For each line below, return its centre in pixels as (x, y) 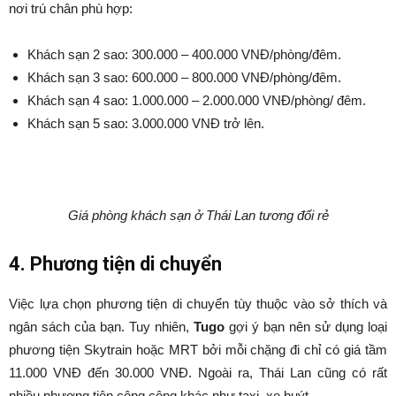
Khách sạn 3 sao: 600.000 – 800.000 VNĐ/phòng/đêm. (184, 78)
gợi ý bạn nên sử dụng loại (308, 327)
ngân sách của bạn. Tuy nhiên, (101, 327)
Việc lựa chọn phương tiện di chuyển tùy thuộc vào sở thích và (198, 304)
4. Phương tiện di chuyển (115, 264)
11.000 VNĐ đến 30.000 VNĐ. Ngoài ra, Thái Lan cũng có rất (198, 373)
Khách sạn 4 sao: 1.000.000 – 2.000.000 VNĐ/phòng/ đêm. (197, 101)
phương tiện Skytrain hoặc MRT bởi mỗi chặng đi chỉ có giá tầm (198, 350)
